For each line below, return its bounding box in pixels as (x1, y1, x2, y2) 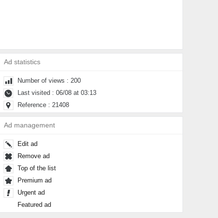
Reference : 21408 (18, 101, 69, 109)
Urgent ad (18, 189, 45, 196)
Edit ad (18, 140, 37, 147)
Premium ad (18, 177, 52, 184)
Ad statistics (4, 58, 41, 66)
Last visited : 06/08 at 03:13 (18, 89, 96, 96)
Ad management (4, 122, 55, 129)
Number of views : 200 (18, 77, 81, 84)
